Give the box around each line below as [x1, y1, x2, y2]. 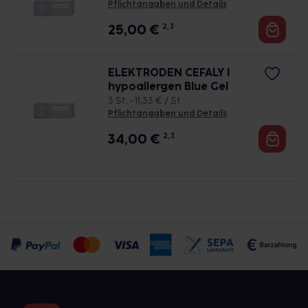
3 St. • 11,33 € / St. [107, 95, 183, 107]
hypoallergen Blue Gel [107, 80, 228, 93]
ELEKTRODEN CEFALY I [107, 66, 230, 79]
